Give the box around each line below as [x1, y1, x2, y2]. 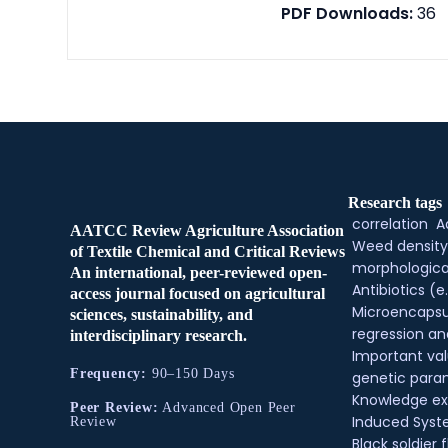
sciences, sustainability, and [70, 306, 253, 323]
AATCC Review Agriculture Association [70, 222, 344, 239]
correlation [351, 214, 428, 234]
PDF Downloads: [281, 2, 414, 25]
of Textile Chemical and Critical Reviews [70, 243, 345, 260]
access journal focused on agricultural [70, 285, 325, 302]
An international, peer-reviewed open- [70, 264, 327, 281]
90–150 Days [147, 366, 245, 381]
